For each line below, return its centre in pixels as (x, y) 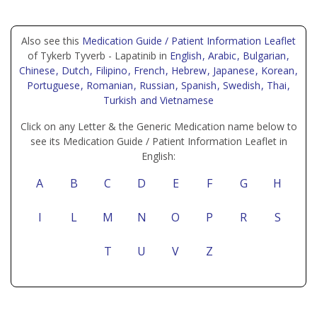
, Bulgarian (263, 56)
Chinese (39, 70)
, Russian (156, 85)
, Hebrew (188, 70)
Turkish (121, 100)
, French (148, 70)
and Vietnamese (175, 100)
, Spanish (197, 85)
